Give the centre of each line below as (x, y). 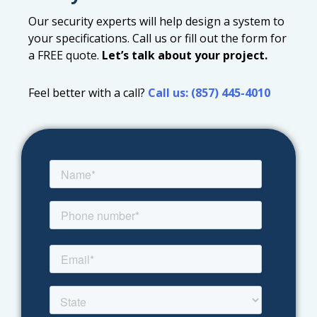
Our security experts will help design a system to (156, 22)
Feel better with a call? (88, 93)
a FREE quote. (65, 56)
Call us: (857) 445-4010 (209, 93)
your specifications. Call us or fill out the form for (157, 39)
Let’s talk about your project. (185, 56)
